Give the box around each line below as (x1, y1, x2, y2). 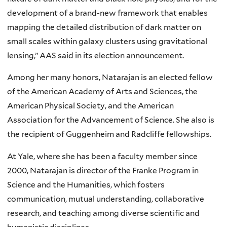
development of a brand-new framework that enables (7, 8, 208, 18)
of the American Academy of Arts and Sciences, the (7, 87, 198, 97)
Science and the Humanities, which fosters (7, 179, 165, 190)
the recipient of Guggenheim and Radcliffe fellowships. (7, 129, 211, 139)
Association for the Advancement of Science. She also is (7, 115, 214, 125)
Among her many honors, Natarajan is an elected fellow (7, 72, 213, 83)
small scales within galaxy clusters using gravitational (7, 36, 207, 46)
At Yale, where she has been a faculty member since (7, 151, 198, 161)
